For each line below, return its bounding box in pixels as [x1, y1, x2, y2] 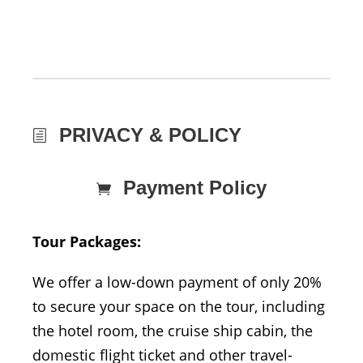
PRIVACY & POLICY [59, 123, 241, 146]
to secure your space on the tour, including [32, 296, 325, 316]
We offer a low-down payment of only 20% [32, 271, 322, 292]
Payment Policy [123, 176, 267, 199]
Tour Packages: [32, 231, 141, 251]
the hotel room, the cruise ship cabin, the [32, 320, 313, 340]
